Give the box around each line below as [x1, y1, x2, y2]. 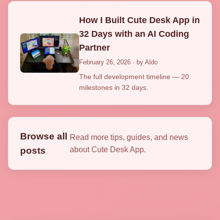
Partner [79, 43, 110, 53]
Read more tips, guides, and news [70, 133, 189, 142]
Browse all [20, 131, 67, 142]
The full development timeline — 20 [79, 73, 189, 81]
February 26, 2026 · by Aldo [79, 58, 158, 66]
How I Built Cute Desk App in [79, 15, 200, 26]
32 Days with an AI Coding [79, 29, 189, 39]
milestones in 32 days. [79, 83, 148, 92]
